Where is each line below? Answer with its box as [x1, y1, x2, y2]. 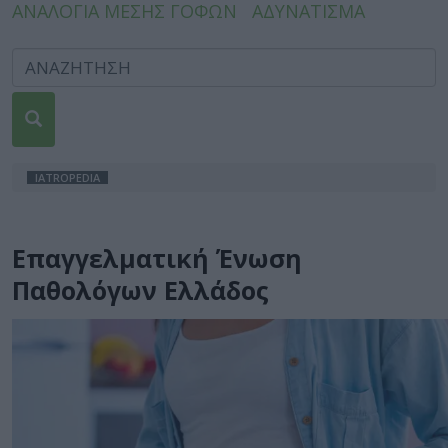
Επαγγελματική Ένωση [12, 241, 302, 275]
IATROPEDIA [35, 170, 100, 185]
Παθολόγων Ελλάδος [12, 273, 269, 307]
